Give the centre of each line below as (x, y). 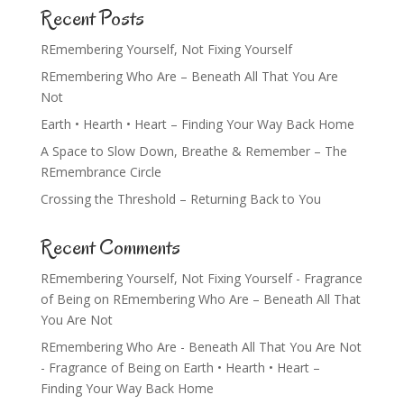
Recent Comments (110, 248)
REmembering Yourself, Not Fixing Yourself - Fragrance (201, 279)
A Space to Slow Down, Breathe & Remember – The (193, 151)
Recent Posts (92, 18)
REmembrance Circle (101, 172)
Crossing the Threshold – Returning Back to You (180, 199)
